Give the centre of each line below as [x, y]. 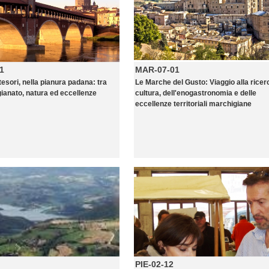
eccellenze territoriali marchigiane [193, 104]
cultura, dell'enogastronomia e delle [196, 93]
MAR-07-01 [157, 70]
